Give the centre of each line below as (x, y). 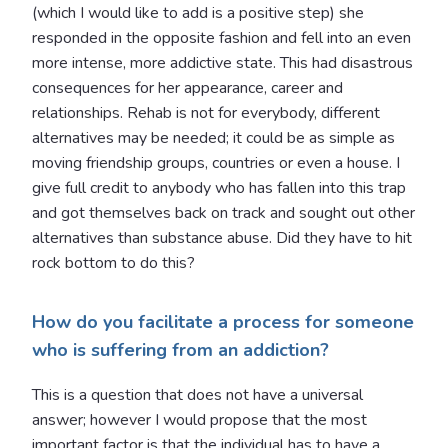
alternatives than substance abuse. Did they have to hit (222, 237)
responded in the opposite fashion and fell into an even (221, 37)
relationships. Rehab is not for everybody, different (206, 112)
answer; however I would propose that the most (199, 419)
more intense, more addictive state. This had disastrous (222, 62)
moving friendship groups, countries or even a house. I (216, 162)
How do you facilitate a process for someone (223, 321)
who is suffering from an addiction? (180, 349)
